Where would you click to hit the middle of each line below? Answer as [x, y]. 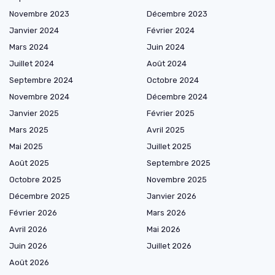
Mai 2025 [26, 147]
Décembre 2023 [177, 14]
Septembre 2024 [41, 80]
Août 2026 [29, 263]
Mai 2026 [164, 230]
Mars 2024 [29, 47]
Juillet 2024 [32, 64]
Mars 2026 [166, 213]
